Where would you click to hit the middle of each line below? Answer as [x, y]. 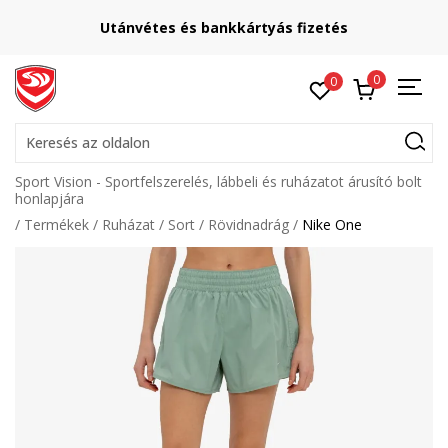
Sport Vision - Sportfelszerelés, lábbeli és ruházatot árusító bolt [218, 181]
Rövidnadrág [248, 224]
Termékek [56, 224]
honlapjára [49, 198]
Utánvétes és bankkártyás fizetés [224, 27]
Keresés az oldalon [88, 142]
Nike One [332, 224]
